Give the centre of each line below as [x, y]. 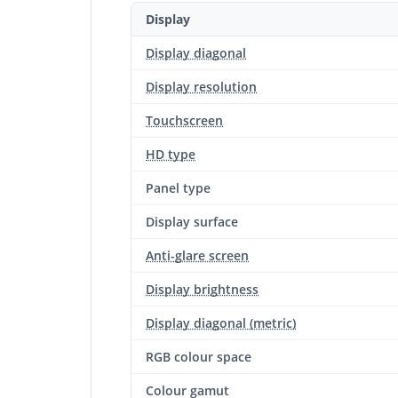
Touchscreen [184, 120]
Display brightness [202, 289]
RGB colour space [199, 357]
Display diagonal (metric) [221, 323]
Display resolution [201, 87]
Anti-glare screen [197, 255]
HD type [171, 154]
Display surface [192, 222]
